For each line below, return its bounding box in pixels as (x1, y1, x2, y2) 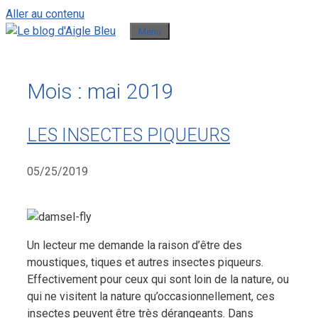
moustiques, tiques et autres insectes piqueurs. (27, 255, 263, 269)
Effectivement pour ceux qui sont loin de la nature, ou (27, 272, 289, 286)
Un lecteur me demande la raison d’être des (27, 238, 242, 252)
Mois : (27, 79, 87, 104)
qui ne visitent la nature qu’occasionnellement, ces (27, 289, 275, 303)
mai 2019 (87, 79, 174, 104)
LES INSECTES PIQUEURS (27, 124, 230, 146)
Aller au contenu (6, 7, 84, 21)
